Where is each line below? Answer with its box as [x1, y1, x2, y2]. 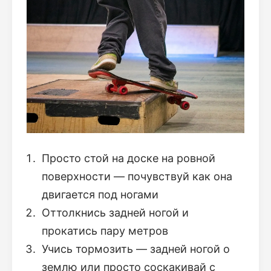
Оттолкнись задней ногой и [42, 206, 189, 220]
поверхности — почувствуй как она [42, 170, 232, 183]
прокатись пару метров [42, 224, 168, 238]
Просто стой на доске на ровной [42, 152, 215, 165]
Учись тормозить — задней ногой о [42, 243, 230, 256]
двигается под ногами [42, 188, 158, 201]
